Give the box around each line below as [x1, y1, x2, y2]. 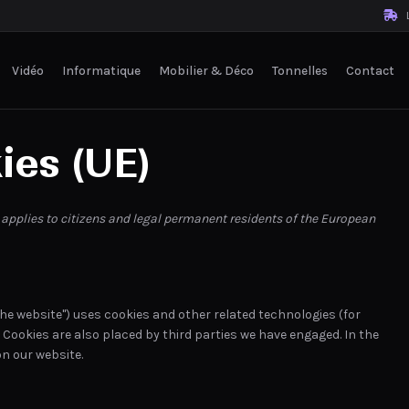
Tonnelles [272, 62, 328, 78]
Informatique [62, 62, 141, 78]
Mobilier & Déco [159, 62, 254, 78]
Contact [346, 62, 394, 78]
